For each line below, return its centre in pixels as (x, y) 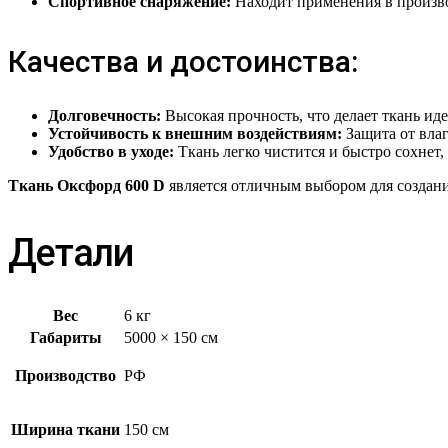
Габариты (65, 337)
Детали (71, 252)
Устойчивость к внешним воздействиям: (195, 134)
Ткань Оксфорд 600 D (86, 186)
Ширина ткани (65, 429)
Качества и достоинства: (183, 62)
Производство (65, 375)
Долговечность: (104, 116)
